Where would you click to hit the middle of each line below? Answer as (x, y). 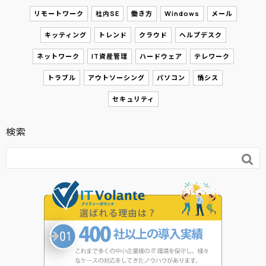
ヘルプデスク (200, 34)
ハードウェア (161, 56)
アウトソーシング (116, 77)
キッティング (65, 34)
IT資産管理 (109, 56)
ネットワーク (58, 56)
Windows (182, 13)
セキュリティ (133, 99)
